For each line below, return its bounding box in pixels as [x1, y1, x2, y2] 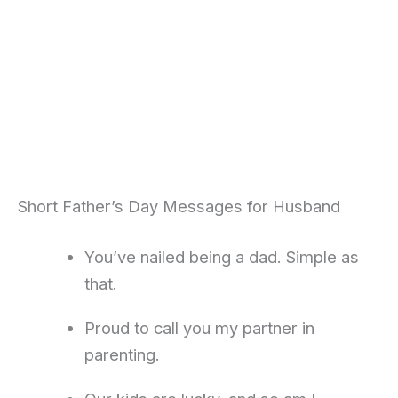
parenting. [84, 345, 160, 365]
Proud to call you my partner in [84, 318, 314, 338]
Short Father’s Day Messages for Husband [18, 195, 340, 216]
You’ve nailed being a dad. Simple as [84, 247, 359, 267]
